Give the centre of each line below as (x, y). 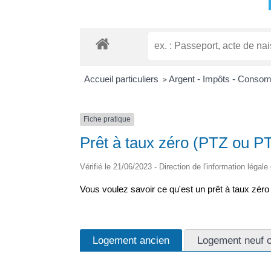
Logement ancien (131, 240)
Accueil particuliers (122, 79)
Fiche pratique (107, 119)
